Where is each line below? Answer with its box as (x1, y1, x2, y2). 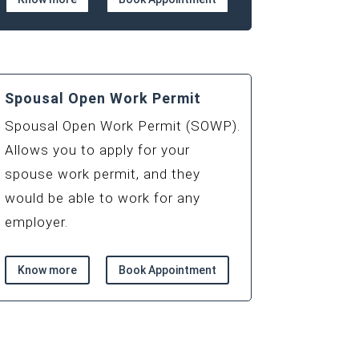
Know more (17, 263, 77, 276)
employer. (4, 213, 68, 230)
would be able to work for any (4, 189, 200, 206)
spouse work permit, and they (4, 165, 200, 182)
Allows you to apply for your (4, 141, 190, 158)
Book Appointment (118, 263, 216, 276)
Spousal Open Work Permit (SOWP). (4, 117, 240, 134)
